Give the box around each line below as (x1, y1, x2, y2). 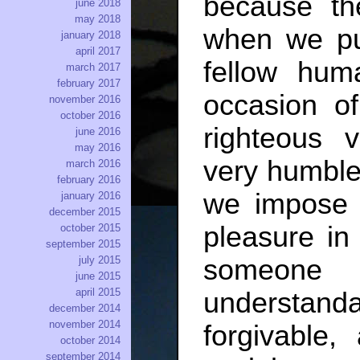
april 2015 (76, 286, 121, 299)
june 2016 (76, 125, 121, 138)
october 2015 (60, 222, 121, 235)
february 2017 (57, 77, 121, 90)
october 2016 (60, 109, 121, 122)
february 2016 (57, 174, 121, 186)
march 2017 (66, 61, 121, 74)
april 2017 (76, 45, 121, 58)
